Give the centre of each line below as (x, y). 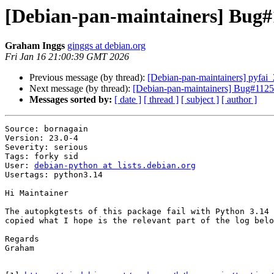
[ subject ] (200, 100)
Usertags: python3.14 (54, 175)
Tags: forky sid (42, 157)
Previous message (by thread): (88, 78)
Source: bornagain (46, 129)
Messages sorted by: (71, 100)
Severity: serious (46, 147)
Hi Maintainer (37, 193)
